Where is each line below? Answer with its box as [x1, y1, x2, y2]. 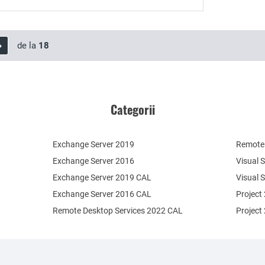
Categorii [110, 101, 155, 118]
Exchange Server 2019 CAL [53, 173, 152, 182]
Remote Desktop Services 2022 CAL [53, 206, 183, 215]
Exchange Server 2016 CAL [53, 189, 152, 199]
